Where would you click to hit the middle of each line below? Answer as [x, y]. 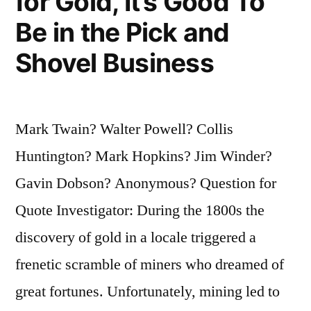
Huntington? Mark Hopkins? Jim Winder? [144, 156]
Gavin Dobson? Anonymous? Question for [146, 183]
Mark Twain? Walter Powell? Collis [124, 129]
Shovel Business [115, 62]
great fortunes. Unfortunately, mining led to [148, 291]
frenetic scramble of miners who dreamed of [150, 264]
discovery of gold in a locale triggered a [136, 237]
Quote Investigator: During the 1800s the [140, 210]
